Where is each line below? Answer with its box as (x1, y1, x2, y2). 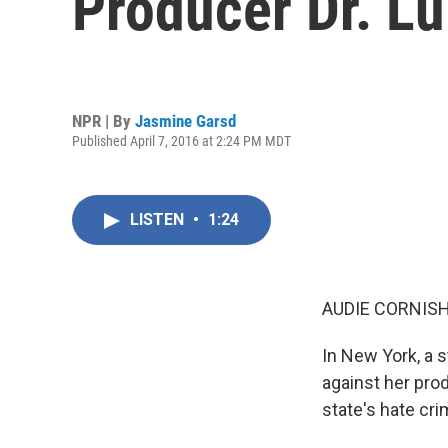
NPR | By (72, 110, 135, 131)
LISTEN (130, 210, 188, 229)
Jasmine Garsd (135, 110, 236, 131)
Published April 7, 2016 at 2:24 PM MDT (72, 132, 291, 149)
